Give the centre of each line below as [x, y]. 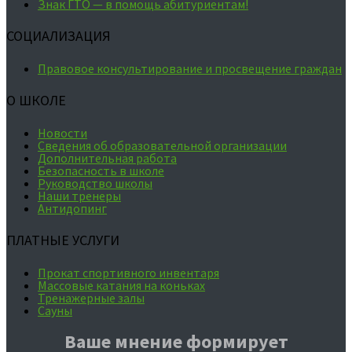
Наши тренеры [79, 195]
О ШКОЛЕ [36, 100]
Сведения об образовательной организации [162, 145]
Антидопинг [72, 208]
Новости [62, 132]
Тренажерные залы [91, 297]
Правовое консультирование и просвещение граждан [190, 68]
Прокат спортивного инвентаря [128, 272]
